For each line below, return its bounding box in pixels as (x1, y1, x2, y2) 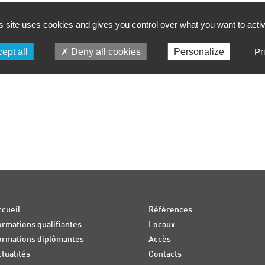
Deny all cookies (68, 47, 141, 57)
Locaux (148, 220, 175, 230)
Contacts (148, 249, 182, 258)
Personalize (173, 47, 224, 57)
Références (148, 205, 192, 215)
